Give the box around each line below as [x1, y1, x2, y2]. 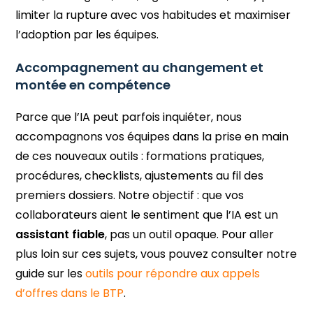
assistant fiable [15, 226, 105, 243]
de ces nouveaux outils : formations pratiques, [15, 148, 265, 165]
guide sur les [15, 265, 86, 282]
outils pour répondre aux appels [85, 265, 261, 282]
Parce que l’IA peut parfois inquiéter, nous [15, 109, 242, 126]
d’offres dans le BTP [15, 285, 124, 302]
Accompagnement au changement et [15, 59, 264, 77]
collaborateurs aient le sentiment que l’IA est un [15, 207, 279, 224]
